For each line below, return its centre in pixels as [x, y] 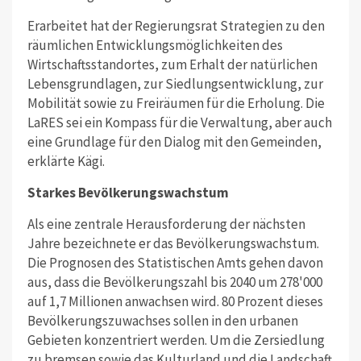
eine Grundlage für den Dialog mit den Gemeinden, [174, 141]
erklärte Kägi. [66, 161]
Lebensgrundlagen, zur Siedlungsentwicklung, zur [175, 83]
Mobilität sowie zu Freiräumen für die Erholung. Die [176, 103]
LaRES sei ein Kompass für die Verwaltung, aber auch [179, 122]
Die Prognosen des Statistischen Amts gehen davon [175, 262]
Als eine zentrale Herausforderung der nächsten [166, 224]
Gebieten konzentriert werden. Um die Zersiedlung [176, 340]
